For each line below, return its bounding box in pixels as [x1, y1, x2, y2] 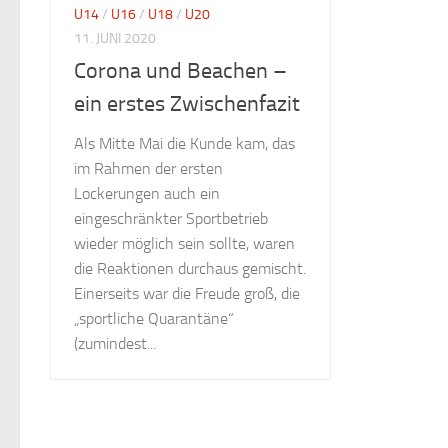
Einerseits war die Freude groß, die [74, 283, 300, 303]
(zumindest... [74, 333, 156, 353]
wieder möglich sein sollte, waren [74, 233, 295, 253]
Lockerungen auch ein [74, 183, 220, 203]
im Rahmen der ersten [74, 158, 223, 178]
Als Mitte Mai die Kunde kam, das [74, 133, 295, 153]
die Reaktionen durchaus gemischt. [74, 258, 306, 278]
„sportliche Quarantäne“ [74, 308, 234, 328]
